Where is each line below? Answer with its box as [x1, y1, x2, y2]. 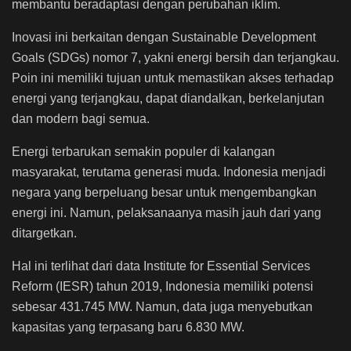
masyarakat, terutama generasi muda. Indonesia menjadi [12, 165, 326, 179]
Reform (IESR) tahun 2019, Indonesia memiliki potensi [12, 279, 313, 293]
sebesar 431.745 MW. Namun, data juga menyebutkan [12, 299, 313, 313]
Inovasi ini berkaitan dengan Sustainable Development [12, 30, 316, 44]
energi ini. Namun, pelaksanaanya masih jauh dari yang [12, 205, 321, 219]
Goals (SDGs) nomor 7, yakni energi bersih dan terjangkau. [12, 50, 339, 64]
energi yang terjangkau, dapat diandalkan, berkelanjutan [12, 91, 324, 105]
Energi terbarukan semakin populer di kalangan [12, 144, 275, 158]
